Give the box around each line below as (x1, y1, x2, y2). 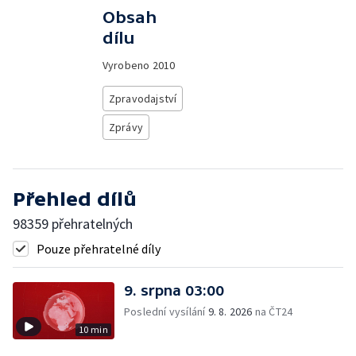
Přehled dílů (13, 188, 137, 210)
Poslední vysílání (124, 304, 208, 319)
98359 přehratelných (13, 215, 133, 233)
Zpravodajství (108, 91, 177, 106)
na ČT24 (252, 304, 293, 319)
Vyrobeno (102, 58, 153, 72)
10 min (78, 323, 108, 335)
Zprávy (108, 120, 143, 134)
